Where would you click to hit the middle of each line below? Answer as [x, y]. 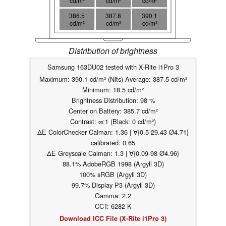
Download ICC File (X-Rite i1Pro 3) [113, 219]
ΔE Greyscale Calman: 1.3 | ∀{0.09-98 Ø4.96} [113, 153]
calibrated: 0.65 [113, 143]
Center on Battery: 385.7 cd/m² [113, 111]
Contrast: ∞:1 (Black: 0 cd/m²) [113, 122]
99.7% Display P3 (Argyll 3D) [113, 185]
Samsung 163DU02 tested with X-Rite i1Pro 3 [113, 67]
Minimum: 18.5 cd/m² [113, 90]
